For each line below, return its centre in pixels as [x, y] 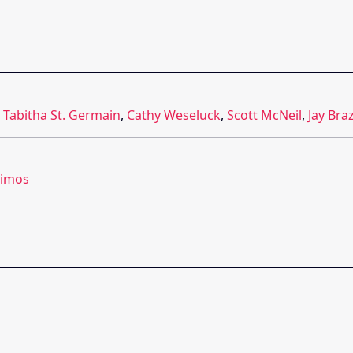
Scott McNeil [264, 115]
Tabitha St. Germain [62, 115]
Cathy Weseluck [174, 115]
